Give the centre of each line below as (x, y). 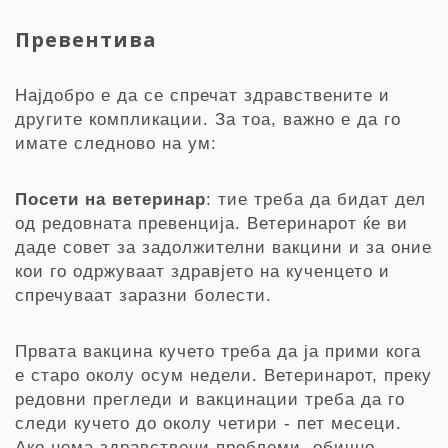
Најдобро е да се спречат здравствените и (202, 95)
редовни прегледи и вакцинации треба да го (210, 399)
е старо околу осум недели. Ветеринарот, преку (223, 375)
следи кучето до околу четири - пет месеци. (208, 423)
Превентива (86, 39)
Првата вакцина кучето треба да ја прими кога (218, 351)
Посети (47, 199)
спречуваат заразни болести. (143, 295)
